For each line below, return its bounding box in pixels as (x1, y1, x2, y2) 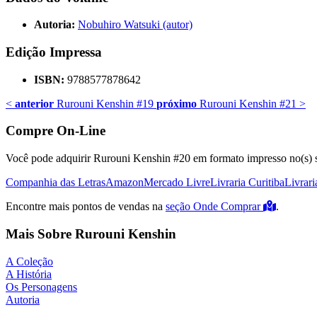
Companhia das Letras (6, 176, 105, 189)
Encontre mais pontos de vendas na (6, 200, 166, 213)
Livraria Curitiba (210, 176, 284, 189)
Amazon (105, 176, 144, 189)
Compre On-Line (6, 123, 105, 139)
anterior (15, 97, 54, 110)
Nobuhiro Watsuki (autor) (78, 18, 192, 31)
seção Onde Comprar (166, 200, 263, 213)
